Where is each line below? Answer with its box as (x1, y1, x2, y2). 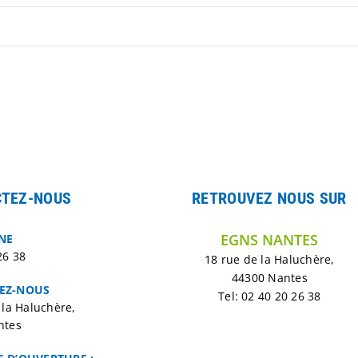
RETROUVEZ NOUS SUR (192, 189, 347, 208)
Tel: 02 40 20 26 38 (218, 288, 321, 304)
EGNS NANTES (221, 230, 319, 249)
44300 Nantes (231, 270, 308, 285)
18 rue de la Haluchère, (205, 252, 335, 267)
